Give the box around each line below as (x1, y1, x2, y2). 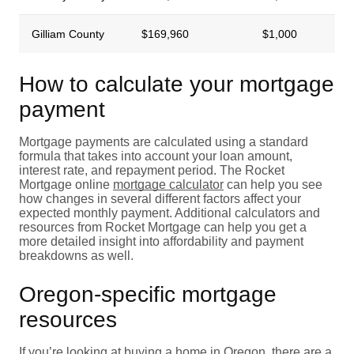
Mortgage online (19, 177, 113, 191)
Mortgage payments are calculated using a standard (19, 134, 308, 149)
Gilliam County (32, 27, 104, 40)
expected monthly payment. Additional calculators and (19, 205, 320, 220)
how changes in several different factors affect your (19, 191, 301, 205)
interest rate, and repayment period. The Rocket (19, 163, 284, 177)
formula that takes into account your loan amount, (19, 149, 292, 163)
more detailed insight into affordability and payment (19, 234, 303, 248)
